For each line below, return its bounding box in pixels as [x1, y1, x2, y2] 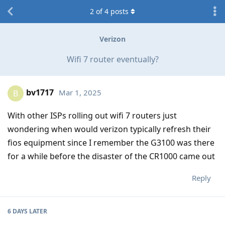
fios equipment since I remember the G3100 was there [8, 137, 214, 148]
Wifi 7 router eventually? [66, 53, 159, 65]
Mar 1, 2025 [59, 87, 101, 98]
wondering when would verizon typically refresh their [8, 123, 211, 135]
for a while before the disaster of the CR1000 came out [8, 150, 215, 162]
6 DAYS [8, 206, 28, 215]
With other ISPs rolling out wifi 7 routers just [8, 109, 177, 121]
